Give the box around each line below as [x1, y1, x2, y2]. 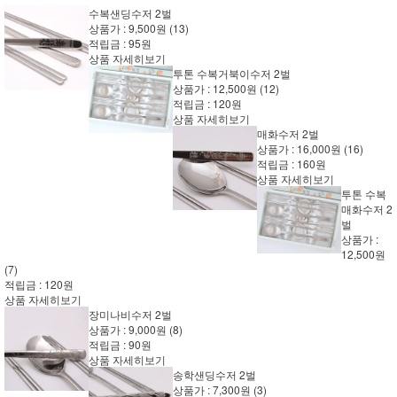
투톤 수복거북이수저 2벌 [173, 66, 291, 81]
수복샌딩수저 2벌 [89, 5, 172, 20]
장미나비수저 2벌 [89, 307, 172, 322]
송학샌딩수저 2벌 [173, 367, 256, 382]
